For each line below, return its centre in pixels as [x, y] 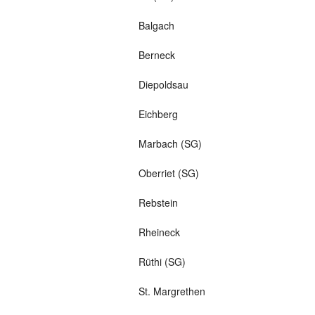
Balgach [156, 26]
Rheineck [159, 232]
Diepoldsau [163, 85]
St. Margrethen [172, 291]
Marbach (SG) [170, 144]
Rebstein [158, 203]
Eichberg [158, 114]
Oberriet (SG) [168, 173]
